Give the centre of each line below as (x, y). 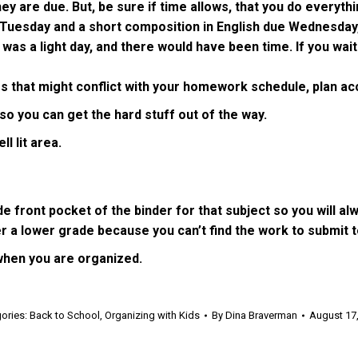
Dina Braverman (261, 316)
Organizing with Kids (152, 316)
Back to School (65, 316)
